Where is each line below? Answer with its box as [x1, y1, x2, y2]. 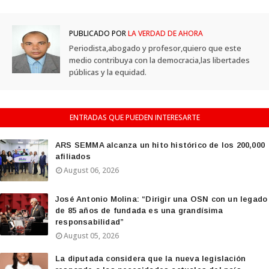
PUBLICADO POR [69, 28, 126, 38]
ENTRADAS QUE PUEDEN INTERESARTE [69, 112, 200, 122]
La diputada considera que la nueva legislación [55, 254, 246, 263]
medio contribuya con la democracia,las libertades [69, 55, 250, 65]
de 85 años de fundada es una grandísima [55, 206, 223, 215]
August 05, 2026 [64, 231, 119, 241]
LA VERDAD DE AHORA [126, 28, 203, 38]
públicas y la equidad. [69, 67, 147, 77]
